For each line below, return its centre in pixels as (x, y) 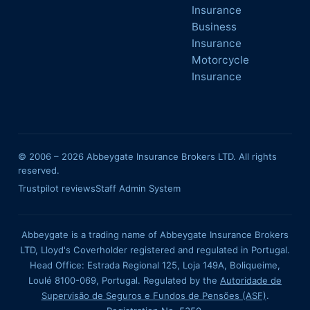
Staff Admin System (138, 188)
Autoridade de (251, 280)
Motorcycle (221, 60)
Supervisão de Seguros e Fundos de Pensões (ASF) (154, 295)
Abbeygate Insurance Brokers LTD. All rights (181, 156)
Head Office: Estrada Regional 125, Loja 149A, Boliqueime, (155, 265)
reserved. (39, 170)
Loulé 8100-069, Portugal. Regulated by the (124, 280)
